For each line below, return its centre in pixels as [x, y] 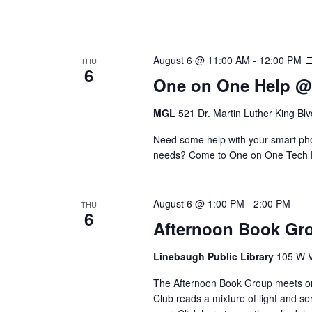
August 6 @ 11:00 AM [201, 60]
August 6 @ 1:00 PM [198, 204]
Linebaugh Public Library [214, 257]
